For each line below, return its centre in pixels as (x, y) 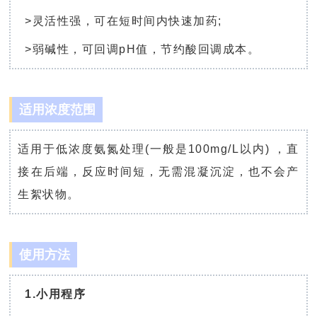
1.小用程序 (56, 294)
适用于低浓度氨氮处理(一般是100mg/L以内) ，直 (158, 149)
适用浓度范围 (58, 110)
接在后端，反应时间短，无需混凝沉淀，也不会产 (158, 172)
